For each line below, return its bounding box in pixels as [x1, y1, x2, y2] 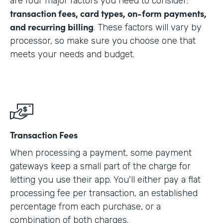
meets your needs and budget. [10, 48, 134, 60]
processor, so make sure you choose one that [10, 35, 196, 46]
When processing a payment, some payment [10, 147, 192, 158]
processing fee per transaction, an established [10, 187, 198, 199]
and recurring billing [10, 20, 94, 33]
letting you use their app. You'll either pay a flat [10, 174, 201, 185]
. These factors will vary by [94, 21, 202, 33]
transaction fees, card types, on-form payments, [10, 6, 207, 19]
